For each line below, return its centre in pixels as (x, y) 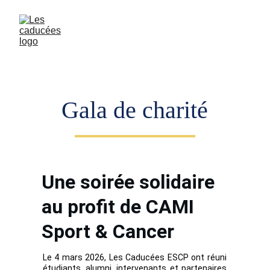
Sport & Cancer (108, 231)
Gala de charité (135, 110)
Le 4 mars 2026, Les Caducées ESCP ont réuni (134, 257)
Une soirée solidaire (130, 182)
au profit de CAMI (120, 207)
